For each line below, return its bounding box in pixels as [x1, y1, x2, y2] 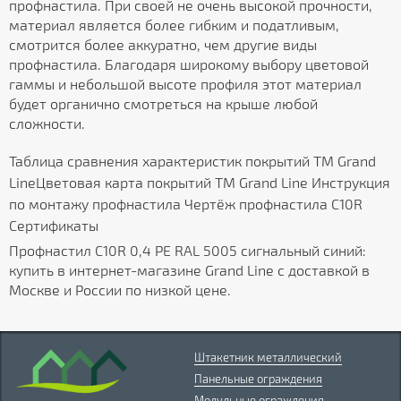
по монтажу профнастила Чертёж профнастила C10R [9, 195, 363, 213]
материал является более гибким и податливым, [9, 16, 339, 34]
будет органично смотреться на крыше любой [9, 95, 318, 113]
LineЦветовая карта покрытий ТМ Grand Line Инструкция [9, 174, 390, 192]
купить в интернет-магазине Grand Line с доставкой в [9, 261, 370, 279]
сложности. [9, 115, 85, 132]
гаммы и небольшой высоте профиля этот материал [9, 75, 362, 93]
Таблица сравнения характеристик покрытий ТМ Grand [9, 152, 376, 170]
